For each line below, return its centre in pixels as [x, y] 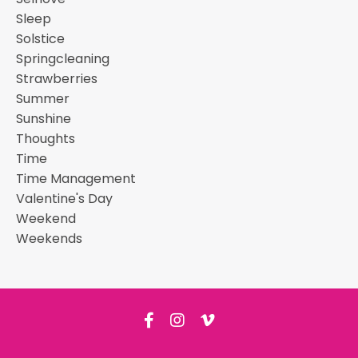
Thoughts [46, 139]
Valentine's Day [64, 199]
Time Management [76, 179]
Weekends [49, 239]
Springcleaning [63, 59]
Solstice [40, 39]
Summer [43, 99]
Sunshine [44, 119]
